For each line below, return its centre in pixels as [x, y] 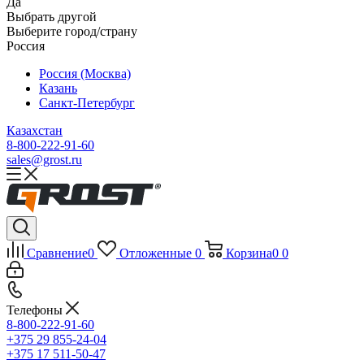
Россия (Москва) [85, 74]
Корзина [249, 253]
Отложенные [155, 253]
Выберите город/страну [72, 31]
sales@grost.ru [44, 160]
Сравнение [57, 253]
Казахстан [35, 130]
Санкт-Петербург [87, 103]
